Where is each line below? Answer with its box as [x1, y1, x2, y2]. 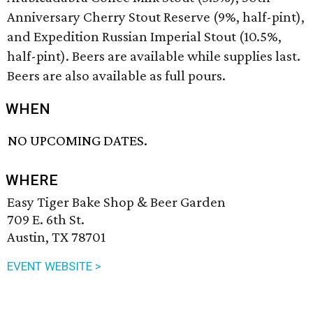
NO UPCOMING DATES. [8, 132, 148, 150]
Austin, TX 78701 [7, 228, 105, 246]
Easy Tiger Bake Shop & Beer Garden [7, 194, 226, 211]
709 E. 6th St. [7, 211, 85, 228]
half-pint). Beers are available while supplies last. [7, 48, 300, 64]
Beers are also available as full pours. [7, 67, 226, 84]
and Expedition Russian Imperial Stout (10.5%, [7, 28, 282, 45]
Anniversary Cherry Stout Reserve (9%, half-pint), [7, 8, 305, 25]
